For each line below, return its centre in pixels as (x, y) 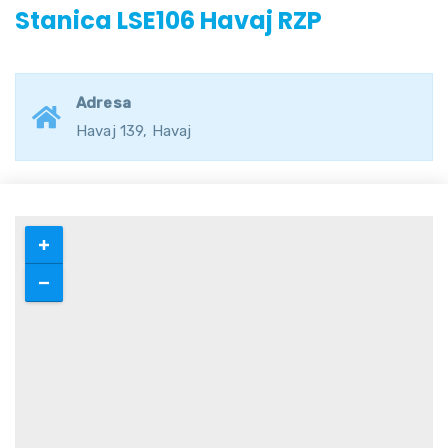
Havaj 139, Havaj (134, 130)
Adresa (103, 102)
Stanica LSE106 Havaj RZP (168, 20)
